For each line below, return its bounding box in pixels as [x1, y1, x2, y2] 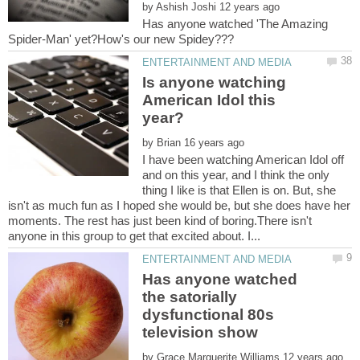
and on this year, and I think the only [142, 167, 330, 182]
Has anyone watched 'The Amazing [142, 16, 329, 31]
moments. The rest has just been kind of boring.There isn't [8, 213, 312, 227]
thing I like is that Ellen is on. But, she [142, 182, 337, 197]
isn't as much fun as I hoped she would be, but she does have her [8, 198, 350, 212]
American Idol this [142, 91, 276, 108]
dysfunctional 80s [142, 306, 275, 324]
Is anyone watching [142, 73, 287, 91]
